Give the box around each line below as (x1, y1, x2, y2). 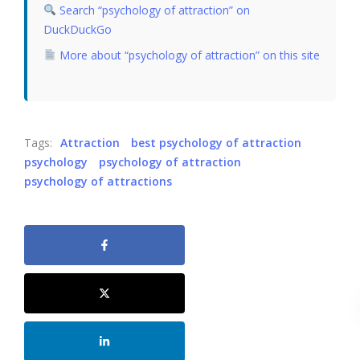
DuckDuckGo (43, 21, 112, 37)
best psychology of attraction (131, 134, 301, 150)
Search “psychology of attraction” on (59, 2, 250, 18)
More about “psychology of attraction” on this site (55, 47, 320, 63)
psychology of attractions (24, 173, 172, 189)
